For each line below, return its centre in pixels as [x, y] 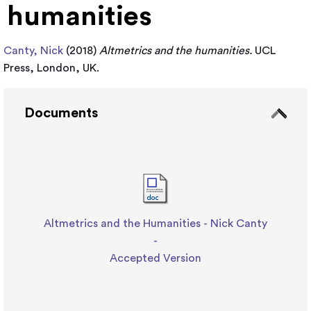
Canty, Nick [33, 51]
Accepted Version [155, 258]
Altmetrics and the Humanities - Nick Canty [155, 224]
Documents [61, 113]
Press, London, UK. [51, 68]
